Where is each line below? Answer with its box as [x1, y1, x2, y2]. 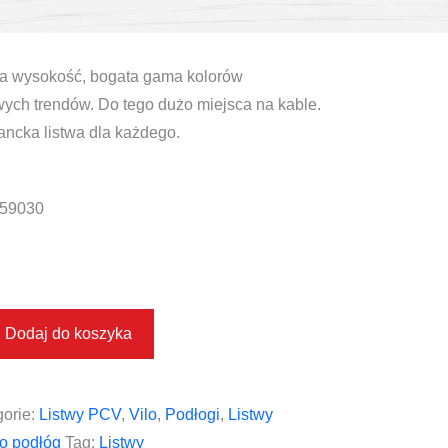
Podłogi [164, 406, 220, 423]
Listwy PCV [38, 406, 121, 423]
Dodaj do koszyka [5, 325, 133, 342]
